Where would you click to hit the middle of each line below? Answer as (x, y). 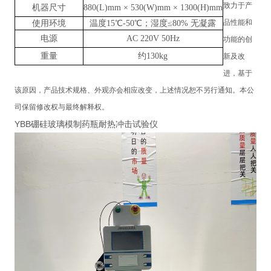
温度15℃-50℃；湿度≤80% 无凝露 (153, 24)
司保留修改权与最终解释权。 (61, 107)
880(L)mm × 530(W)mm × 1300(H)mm (153, 8)
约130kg (153, 56)
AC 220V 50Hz (153, 39)
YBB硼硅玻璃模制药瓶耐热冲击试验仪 (86, 124)
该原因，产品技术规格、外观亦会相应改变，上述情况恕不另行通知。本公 (134, 90)
